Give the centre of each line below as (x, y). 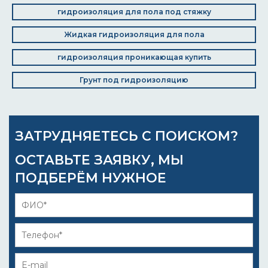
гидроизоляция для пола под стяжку (134, 12)
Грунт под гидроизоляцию (134, 80)
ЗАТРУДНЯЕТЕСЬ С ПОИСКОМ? (127, 136)
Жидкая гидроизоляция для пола (134, 34)
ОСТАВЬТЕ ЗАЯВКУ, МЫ (99, 160)
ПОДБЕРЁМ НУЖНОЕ (91, 178)
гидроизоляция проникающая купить (134, 57)
